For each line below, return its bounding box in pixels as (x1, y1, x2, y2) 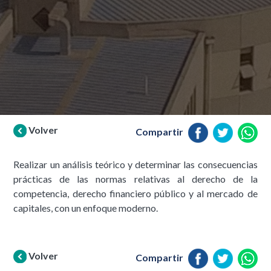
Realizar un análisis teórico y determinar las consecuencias (13, 158, 258, 171)
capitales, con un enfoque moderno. (13, 202, 158, 214)
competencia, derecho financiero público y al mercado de (13, 188, 258, 200)
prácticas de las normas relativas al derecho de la (13, 173, 258, 185)
